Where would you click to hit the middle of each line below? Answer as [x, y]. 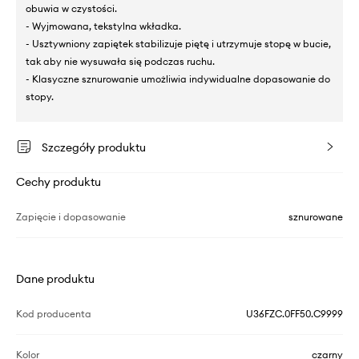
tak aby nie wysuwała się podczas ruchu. [120, 62]
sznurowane [316, 217]
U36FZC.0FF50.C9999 [294, 314]
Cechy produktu [58, 182]
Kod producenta [54, 314]
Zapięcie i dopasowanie [71, 217]
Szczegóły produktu [94, 148]
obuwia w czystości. [71, 9]
